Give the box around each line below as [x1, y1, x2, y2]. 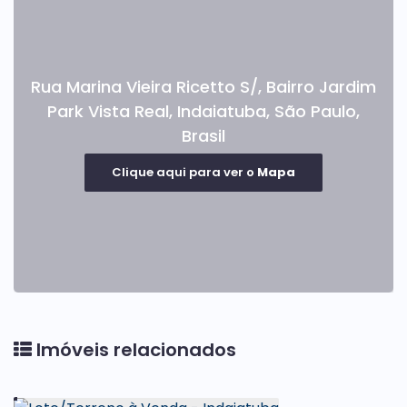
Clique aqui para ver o [112, 163, 257, 181]
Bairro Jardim [266, 74, 376, 98]
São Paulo [274, 99, 356, 123]
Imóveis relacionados [36, 337, 236, 362]
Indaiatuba [177, 99, 266, 123]
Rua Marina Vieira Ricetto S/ [31, 74, 258, 98]
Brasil [182, 124, 225, 147]
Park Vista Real [47, 99, 169, 123]
